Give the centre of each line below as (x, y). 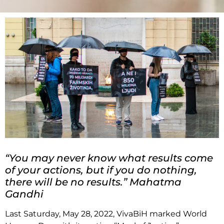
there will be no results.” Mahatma (93, 182)
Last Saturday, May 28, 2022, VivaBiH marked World (106, 213)
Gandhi (24, 194)
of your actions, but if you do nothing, (101, 170)
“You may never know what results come (109, 158)
